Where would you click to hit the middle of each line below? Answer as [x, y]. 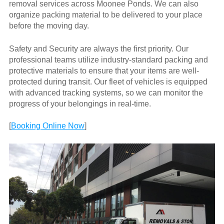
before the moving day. [49, 26]
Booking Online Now [47, 126]
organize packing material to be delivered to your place [105, 15]
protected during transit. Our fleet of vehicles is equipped [108, 82]
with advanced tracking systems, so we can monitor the [106, 93]
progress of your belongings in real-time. [80, 104]
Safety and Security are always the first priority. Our [98, 49]
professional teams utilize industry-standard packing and [108, 60]
